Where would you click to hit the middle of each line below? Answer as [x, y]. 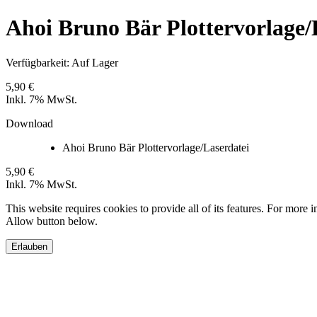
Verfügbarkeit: [39, 62]
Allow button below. [52, 221]
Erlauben [29, 246]
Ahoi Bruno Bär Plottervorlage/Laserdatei [156, 147]
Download [29, 123]
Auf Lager [95, 62]
